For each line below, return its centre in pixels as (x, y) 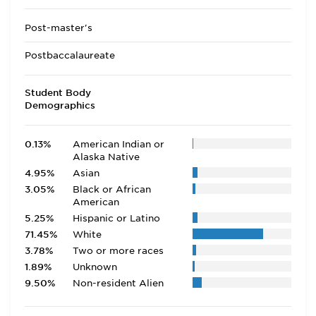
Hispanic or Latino (116, 218)
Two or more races (118, 251)
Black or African (111, 189)
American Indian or (118, 144)
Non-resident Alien (118, 283)
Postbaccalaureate (70, 55)
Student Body (58, 93)
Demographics (60, 105)
